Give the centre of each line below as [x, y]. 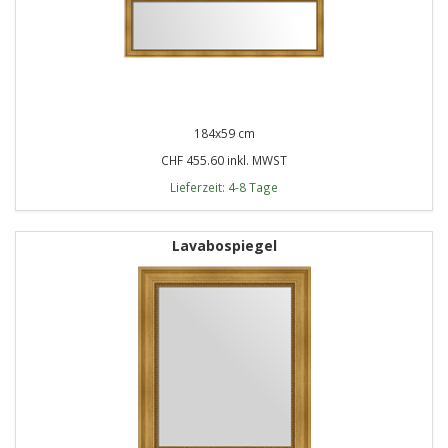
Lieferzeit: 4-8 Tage [224, 186]
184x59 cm [224, 132]
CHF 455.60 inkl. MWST [224, 159]
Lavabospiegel [224, 245]
